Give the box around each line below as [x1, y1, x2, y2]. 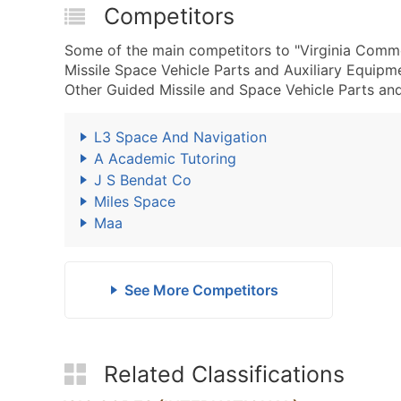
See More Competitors [124, 281, 278, 299]
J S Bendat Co [94, 171, 192, 189]
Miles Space [94, 192, 175, 210]
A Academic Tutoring [94, 149, 236, 167]
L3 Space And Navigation [94, 128, 267, 146]
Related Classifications [104, 361, 345, 388]
